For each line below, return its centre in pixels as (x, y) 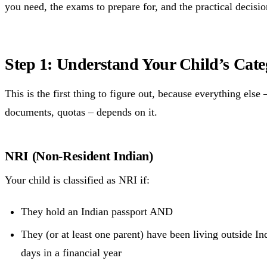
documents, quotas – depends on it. (81, 112)
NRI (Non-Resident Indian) (79, 156)
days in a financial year (71, 253)
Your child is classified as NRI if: (77, 180)
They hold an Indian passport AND (97, 212)
